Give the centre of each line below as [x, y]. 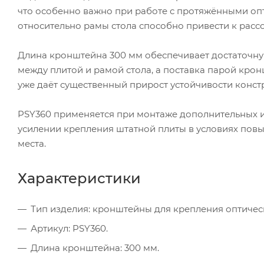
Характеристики [79, 178]
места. [32, 143]
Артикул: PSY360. [69, 228]
